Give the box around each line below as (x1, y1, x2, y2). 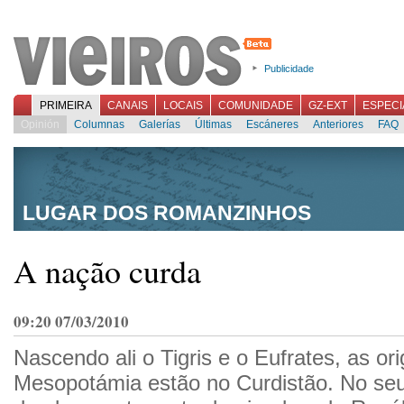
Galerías (139, 118, 180, 131)
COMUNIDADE (218, 99, 293, 112)
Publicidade (264, 63, 314, 74)
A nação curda (14, 249, 201, 292)
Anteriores (313, 118, 363, 131)
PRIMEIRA (40, 99, 92, 112)
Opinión (21, 118, 60, 131)
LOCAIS (163, 99, 203, 112)
